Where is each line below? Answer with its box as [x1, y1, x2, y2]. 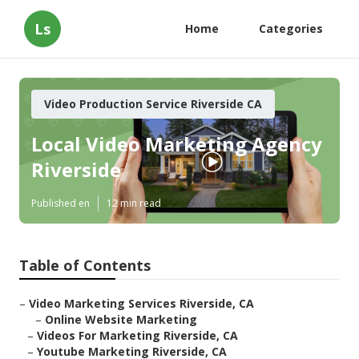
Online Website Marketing [45, 312, 197, 328]
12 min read [107, 196, 161, 211]
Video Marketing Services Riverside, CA [29, 296, 254, 312]
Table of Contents [19, 256, 151, 276]
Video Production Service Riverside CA [44, 96, 262, 111]
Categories [259, 21, 323, 36]
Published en [31, 196, 90, 211]
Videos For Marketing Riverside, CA [37, 328, 238, 344]
